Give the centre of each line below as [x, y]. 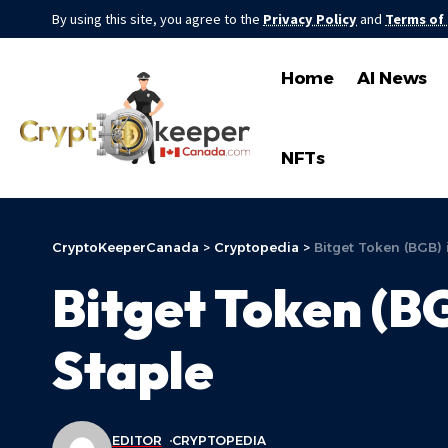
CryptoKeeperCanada [125, 247]
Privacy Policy [310, 19]
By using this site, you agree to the [157, 19]
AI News [392, 77]
